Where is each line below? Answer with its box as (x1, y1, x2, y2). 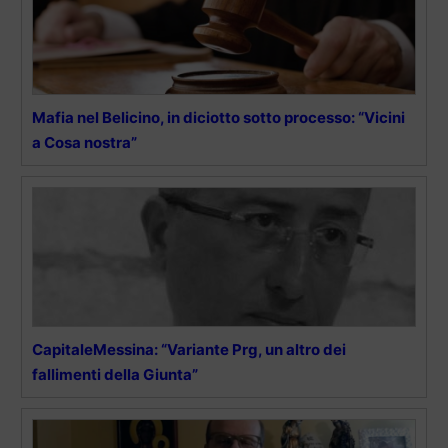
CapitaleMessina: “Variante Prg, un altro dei (32, 339, 346, 359)
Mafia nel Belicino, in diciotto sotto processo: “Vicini (32, 107, 405, 127)
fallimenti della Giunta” (32, 364, 198, 384)
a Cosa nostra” (32, 132, 137, 152)
